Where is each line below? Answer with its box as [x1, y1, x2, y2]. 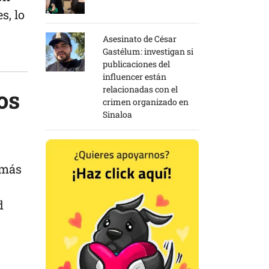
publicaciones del [103, 58, 170, 70]
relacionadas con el [103, 83, 178, 95]
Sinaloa [103, 108, 132, 120]
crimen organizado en [103, 95, 189, 107]
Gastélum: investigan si [103, 45, 193, 57]
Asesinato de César [103, 32, 177, 44]
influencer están [103, 70, 166, 82]
